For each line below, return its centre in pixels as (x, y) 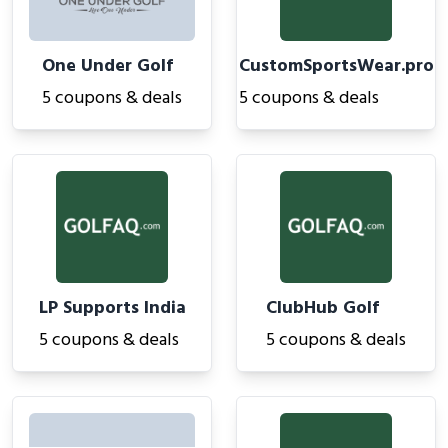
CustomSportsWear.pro (336, 66)
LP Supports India (112, 308)
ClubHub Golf (322, 308)
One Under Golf (107, 66)
